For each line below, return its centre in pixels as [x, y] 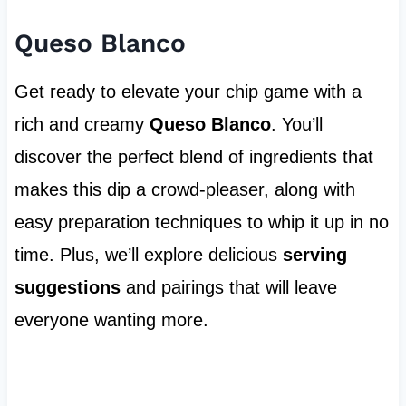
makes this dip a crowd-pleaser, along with [184, 190]
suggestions [67, 288]
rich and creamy [82, 125]
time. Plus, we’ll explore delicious [148, 255]
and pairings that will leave [228, 288]
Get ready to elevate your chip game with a [188, 92]
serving [314, 255]
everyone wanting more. [111, 320]
